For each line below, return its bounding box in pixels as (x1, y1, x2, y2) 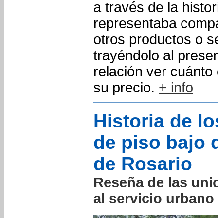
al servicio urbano (93, 191, 214, 206)
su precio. (93, 80, 159, 95)
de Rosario (93, 153, 192, 174)
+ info (159, 80, 193, 95)
